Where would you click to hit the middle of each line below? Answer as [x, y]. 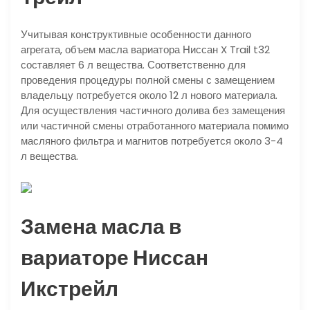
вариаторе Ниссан [115, 258]
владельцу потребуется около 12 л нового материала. [149, 95]
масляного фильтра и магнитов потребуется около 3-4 [152, 141]
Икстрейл [70, 290]
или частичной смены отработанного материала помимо [155, 126]
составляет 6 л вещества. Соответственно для [133, 65]
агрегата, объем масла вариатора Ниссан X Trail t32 [145, 50]
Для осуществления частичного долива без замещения [153, 111]
